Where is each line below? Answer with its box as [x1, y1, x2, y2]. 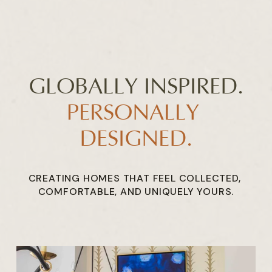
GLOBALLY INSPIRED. [29, 74, 243, 100]
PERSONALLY [67, 100, 199, 126]
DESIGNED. [80, 126, 192, 152]
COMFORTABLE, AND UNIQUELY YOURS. [38, 185, 234, 198]
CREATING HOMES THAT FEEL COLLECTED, [28, 171, 241, 185]
